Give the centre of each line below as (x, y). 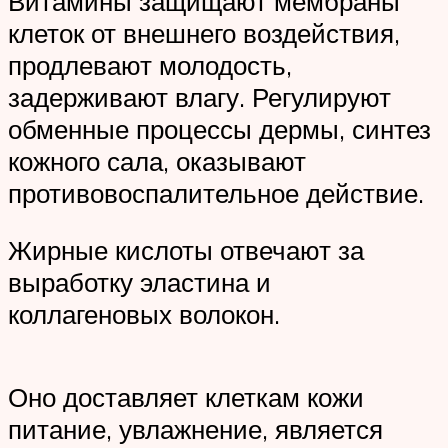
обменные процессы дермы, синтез (219, 128)
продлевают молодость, (150, 64)
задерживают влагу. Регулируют (199, 96)
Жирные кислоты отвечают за (186, 250)
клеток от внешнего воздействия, (204, 32)
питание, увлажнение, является (195, 429)
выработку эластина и (139, 282)
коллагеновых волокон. (144, 314)
